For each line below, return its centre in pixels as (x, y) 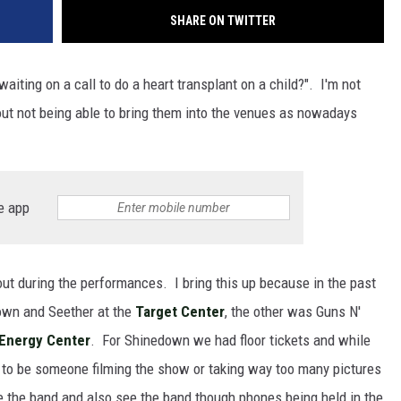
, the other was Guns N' (293, 311)
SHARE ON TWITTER (223, 20)
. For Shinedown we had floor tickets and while (230, 340)
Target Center (180, 311)
